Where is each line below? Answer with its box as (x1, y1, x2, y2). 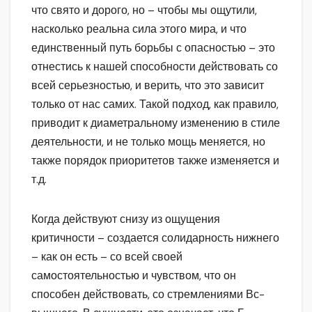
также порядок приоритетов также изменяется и (31, 153, 279, 169)
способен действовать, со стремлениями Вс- (31, 287, 265, 302)
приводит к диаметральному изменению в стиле (31, 116, 280, 131)
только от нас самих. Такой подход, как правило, (31, 97, 279, 112)
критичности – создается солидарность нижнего (31, 231, 279, 246)
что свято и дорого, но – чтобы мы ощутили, (31, 3, 257, 18)
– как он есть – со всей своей (31, 249, 182, 265)
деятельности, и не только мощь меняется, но (31, 134, 265, 150)
